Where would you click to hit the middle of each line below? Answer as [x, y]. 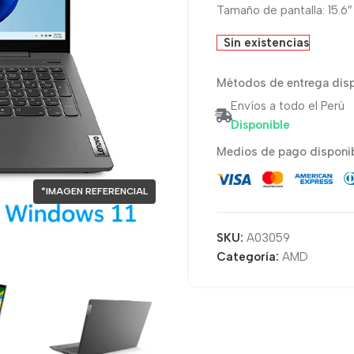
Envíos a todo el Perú [288, 106]
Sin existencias [267, 43]
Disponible [260, 125]
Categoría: [248, 257]
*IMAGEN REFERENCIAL [94, 191]
